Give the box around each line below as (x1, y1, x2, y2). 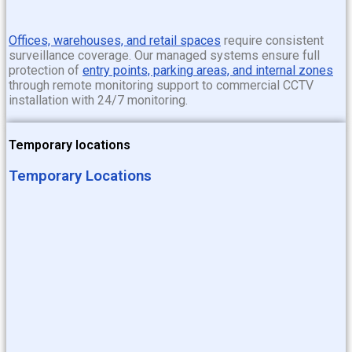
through (9, 78, 53, 93)
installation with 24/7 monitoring (9, 93, 185, 108)
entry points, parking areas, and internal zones (82, 63, 333, 79)
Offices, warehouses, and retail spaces (9, 33, 221, 49)
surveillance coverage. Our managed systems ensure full (9, 48, 320, 64)
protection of (9, 63, 82, 79)
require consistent (221, 33, 324, 49)
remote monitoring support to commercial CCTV (53, 78, 313, 93)
